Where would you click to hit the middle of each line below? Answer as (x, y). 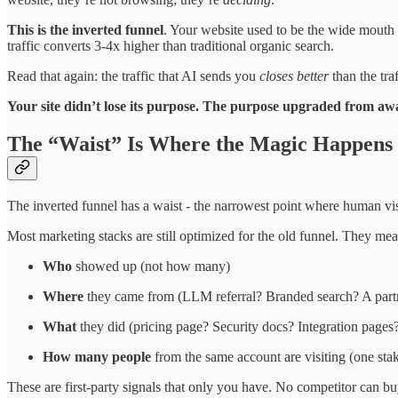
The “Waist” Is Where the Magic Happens (200, 144)
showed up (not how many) (151, 267)
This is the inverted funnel (85, 30)
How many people (97, 357)
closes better (294, 76)
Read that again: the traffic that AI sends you (133, 76)
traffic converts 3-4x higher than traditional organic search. (171, 46)
